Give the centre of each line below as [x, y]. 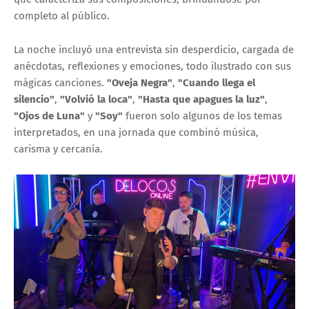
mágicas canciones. [60, 83]
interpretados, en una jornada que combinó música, [136, 133]
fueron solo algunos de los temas [202, 116]
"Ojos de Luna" [49, 116]
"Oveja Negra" [140, 83]
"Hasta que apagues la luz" [201, 100]
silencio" [34, 100]
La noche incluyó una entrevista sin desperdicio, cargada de [154, 50]
